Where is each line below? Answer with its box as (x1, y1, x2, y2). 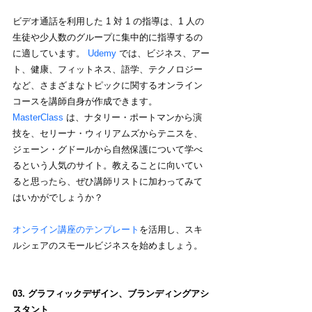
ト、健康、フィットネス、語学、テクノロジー (13, 63, 203, 75)
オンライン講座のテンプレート (13, 224, 139, 235)
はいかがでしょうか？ (13, 192, 103, 203)
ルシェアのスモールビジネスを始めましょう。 (13, 240, 203, 251)
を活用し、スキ (139, 224, 203, 235)
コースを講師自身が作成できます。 (13, 95, 157, 107)
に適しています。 (13, 47, 85, 58)
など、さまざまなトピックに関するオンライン (13, 79, 203, 91)
